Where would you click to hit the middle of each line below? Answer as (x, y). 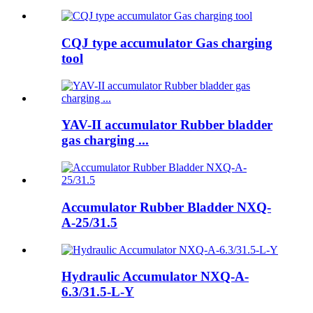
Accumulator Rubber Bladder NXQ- (166, 207)
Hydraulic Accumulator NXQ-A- (155, 277)
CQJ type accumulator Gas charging (167, 43)
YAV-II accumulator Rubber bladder (167, 125)
